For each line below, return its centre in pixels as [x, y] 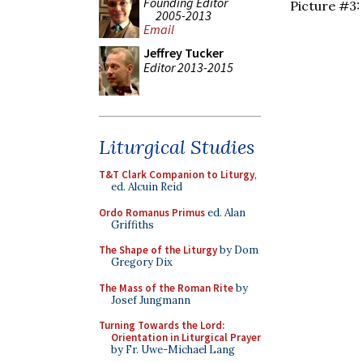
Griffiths [132, 224]
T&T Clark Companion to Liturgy [177, 175]
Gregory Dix [142, 262]
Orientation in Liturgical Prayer [186, 337]
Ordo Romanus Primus [152, 212]
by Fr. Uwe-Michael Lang [173, 350]
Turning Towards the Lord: [162, 325]
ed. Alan [225, 212]
